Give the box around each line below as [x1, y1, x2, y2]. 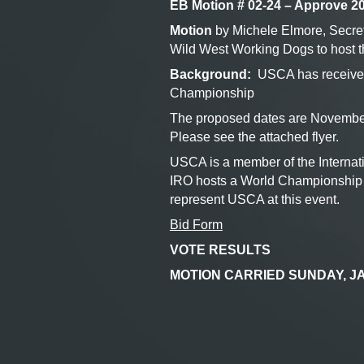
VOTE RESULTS [169, 243, 271, 257]
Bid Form [169, 218, 223, 232]
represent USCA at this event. [169, 193, 340, 206]
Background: [169, 67, 251, 81]
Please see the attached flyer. [169, 130, 339, 144]
